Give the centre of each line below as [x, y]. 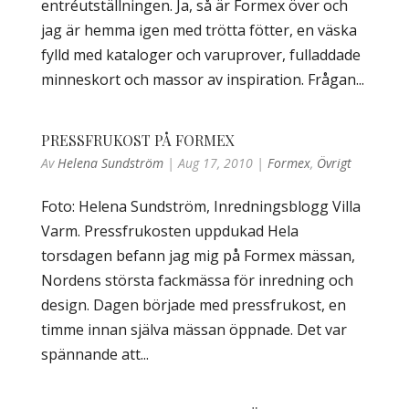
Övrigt [334, 163]
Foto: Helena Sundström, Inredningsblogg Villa [200, 206]
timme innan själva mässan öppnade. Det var [194, 330]
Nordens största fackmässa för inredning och [197, 280]
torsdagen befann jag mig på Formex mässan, [198, 256]
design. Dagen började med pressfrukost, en [193, 305]
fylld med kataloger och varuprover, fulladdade [200, 55]
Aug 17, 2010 [215, 163]
